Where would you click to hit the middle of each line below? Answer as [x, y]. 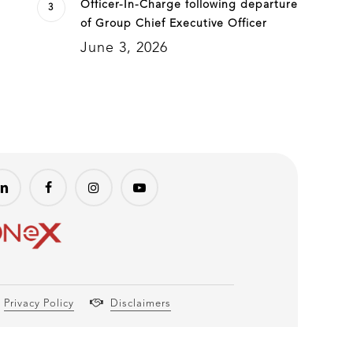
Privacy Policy [39, 304]
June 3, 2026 [124, 48]
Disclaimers [141, 304]
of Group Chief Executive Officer [173, 24]
